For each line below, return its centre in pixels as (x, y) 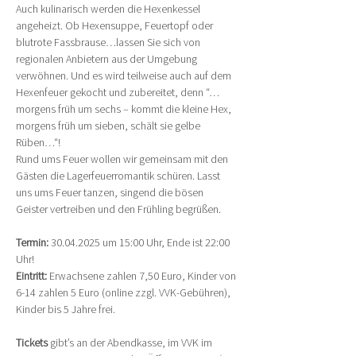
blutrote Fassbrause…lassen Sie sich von (109, 42)
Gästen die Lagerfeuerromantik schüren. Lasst (119, 176)
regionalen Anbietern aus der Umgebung (108, 59)
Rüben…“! (38, 142)
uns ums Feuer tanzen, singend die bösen (111, 192)
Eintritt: (33, 276)
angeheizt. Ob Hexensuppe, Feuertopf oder (116, 25)
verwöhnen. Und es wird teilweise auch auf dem (125, 75)
